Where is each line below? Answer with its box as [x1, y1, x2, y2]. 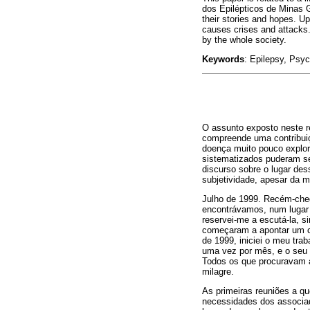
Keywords [202, 53, 244, 64]
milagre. [202, 266, 234, 277]
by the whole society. [202, 34, 286, 45]
